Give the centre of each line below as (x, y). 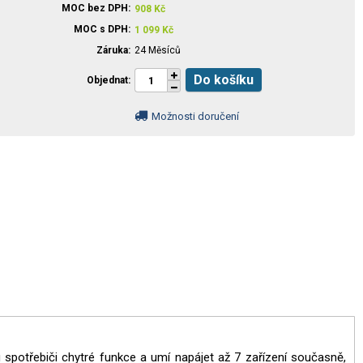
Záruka (112, 50)
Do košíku (228, 80)
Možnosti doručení (195, 116)
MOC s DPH (101, 29)
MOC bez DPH (95, 8)
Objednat (107, 80)
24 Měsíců (158, 50)
